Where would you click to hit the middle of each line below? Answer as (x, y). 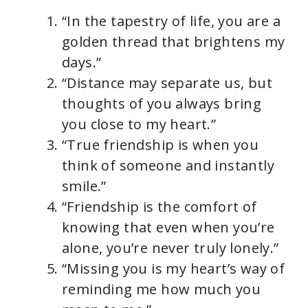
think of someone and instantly (168, 166)
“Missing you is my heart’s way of (174, 269)
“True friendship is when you (161, 145)
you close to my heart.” (139, 124)
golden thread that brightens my (174, 42)
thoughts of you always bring (162, 104)
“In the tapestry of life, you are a (171, 21)
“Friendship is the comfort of (159, 207)
